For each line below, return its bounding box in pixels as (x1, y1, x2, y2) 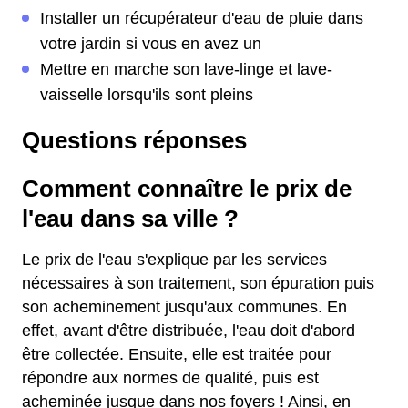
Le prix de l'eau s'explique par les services (22, 250, 327, 269)
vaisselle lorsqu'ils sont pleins (40, 86, 253, 104)
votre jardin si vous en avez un (40, 35, 261, 53)
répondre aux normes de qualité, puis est (22, 369, 319, 387)
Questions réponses (22, 127, 247, 153)
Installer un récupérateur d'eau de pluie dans (40, 9, 363, 27)
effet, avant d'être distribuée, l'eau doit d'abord (22, 321, 355, 340)
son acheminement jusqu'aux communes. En (22, 298, 347, 316)
